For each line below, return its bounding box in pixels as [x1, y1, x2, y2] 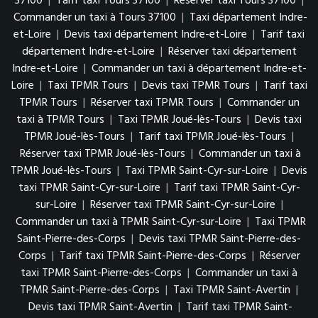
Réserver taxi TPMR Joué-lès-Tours [20, 145, 185, 163]
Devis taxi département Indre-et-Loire [65, 26, 247, 44]
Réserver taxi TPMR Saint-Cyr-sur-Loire [89, 196, 275, 214]
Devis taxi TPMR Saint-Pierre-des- [139, 230, 301, 248]
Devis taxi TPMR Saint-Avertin [28, 298, 172, 317]
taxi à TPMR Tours [16, 111, 104, 129]
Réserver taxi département [168, 43, 297, 61]
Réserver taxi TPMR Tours [90, 94, 214, 112]
